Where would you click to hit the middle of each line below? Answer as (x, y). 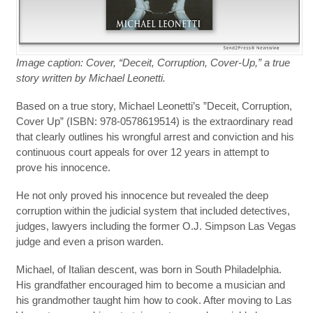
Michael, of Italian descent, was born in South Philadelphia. (148, 269)
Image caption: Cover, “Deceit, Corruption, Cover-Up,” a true (153, 63)
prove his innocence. (63, 167)
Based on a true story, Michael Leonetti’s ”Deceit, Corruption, (154, 106)
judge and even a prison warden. (89, 241)
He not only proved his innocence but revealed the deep (142, 195)
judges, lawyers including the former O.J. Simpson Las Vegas (156, 226)
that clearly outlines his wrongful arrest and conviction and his (155, 137)
